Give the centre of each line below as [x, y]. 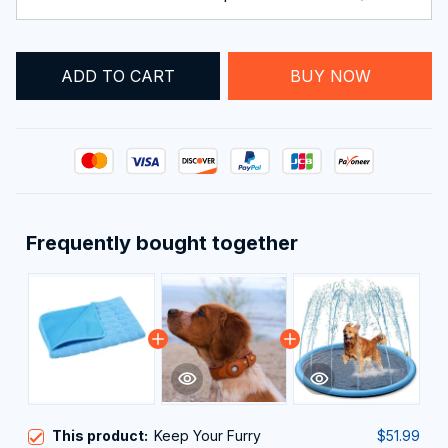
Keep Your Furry [207, 436]
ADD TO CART [118, 75]
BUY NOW [330, 75]
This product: [103, 436]
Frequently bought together [162, 243]
